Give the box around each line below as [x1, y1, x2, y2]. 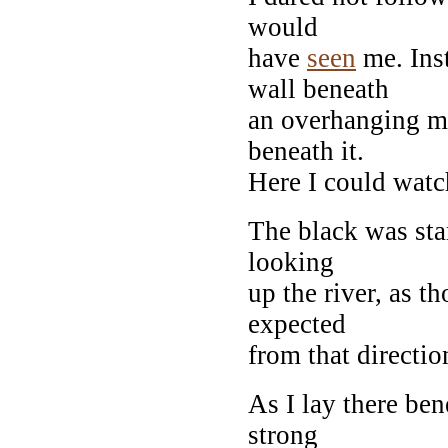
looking [248, 246, 334, 277]
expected [248, 308, 346, 339]
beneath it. [248, 135, 364, 166]
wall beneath [248, 73, 389, 104]
